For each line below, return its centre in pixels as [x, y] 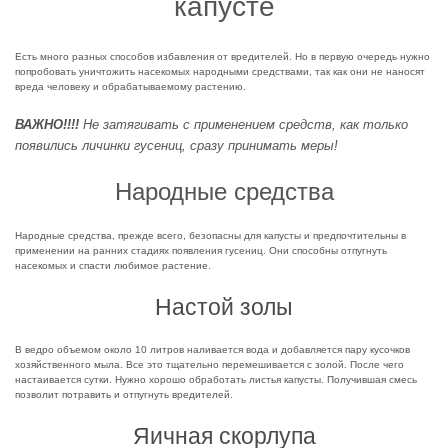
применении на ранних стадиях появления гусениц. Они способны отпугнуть [201, 251]
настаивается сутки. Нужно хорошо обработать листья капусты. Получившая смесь [216, 380]
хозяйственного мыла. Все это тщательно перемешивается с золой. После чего [209, 365]
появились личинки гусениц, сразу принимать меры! [176, 146]
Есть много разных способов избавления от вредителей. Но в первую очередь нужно [222, 57]
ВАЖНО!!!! [47, 125]
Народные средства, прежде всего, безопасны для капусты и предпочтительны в [210, 236]
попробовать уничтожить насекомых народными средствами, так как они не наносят [220, 72]
